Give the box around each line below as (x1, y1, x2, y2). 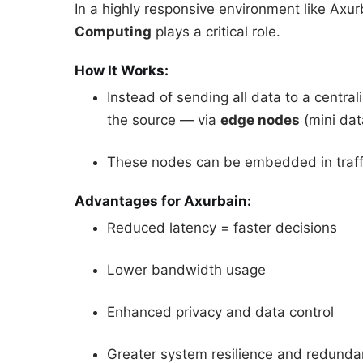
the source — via (107, 112, 220, 129)
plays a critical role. (152, 23, 280, 41)
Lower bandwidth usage (107, 262, 266, 279)
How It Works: (75, 62, 169, 79)
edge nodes (220, 112, 300, 129)
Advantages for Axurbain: (75, 192, 251, 209)
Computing (75, 23, 152, 41)
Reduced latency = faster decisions (107, 220, 337, 237)
